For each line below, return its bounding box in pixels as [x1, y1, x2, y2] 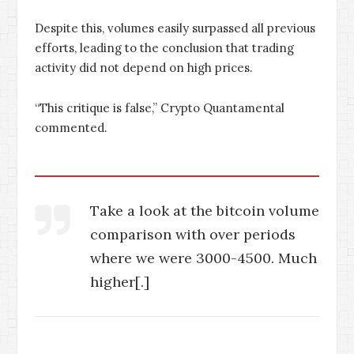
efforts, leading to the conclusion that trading [35, 40, 294, 56]
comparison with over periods [90, 225, 296, 244]
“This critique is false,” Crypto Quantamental [35, 100, 284, 116]
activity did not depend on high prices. [35, 60, 253, 76]
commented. [35, 120, 107, 136]
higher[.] [90, 273, 149, 292]
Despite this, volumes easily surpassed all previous [35, 21, 315, 36]
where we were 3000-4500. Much [90, 249, 317, 268]
